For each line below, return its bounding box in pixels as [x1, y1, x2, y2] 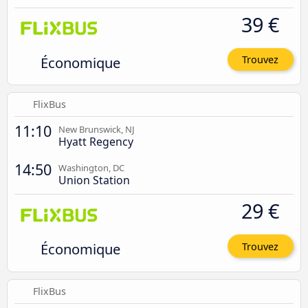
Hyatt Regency [58, 134, 133, 150]
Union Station [58, 173, 130, 188]
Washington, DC [58, 162, 124, 175]
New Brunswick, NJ [58, 123, 135, 136]
